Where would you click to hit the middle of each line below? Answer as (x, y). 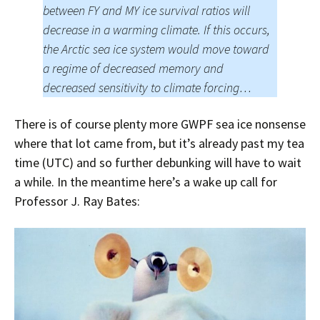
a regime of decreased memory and (133, 69)
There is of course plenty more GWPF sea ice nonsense (160, 124)
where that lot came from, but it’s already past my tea (159, 144)
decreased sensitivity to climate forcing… (147, 88)
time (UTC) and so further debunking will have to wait (158, 163)
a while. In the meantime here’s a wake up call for (146, 182)
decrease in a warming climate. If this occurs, (156, 30)
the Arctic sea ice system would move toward (156, 49)
